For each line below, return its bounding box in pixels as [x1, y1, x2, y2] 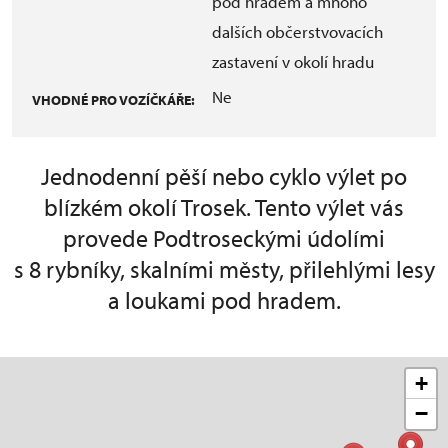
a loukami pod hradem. [107, 284, 341, 315]
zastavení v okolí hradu [212, 50, 374, 72]
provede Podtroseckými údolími [63, 222, 385, 253]
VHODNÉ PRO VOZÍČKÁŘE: [32, 90, 195, 109]
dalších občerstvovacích [212, 20, 383, 42]
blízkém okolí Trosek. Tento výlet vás [44, 191, 404, 222]
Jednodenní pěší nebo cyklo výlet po [41, 160, 407, 191]
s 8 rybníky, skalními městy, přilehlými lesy [13, 253, 435, 284]
